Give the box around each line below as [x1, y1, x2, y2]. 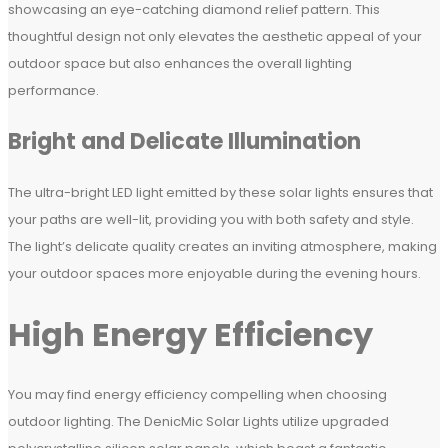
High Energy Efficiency [8, 311, 373, 357]
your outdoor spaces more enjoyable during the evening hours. [8, 264, 421, 284]
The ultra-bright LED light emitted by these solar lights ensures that [8, 183, 433, 203]
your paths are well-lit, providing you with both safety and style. [8, 210, 414, 230]
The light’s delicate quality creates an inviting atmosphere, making [8, 237, 437, 257]
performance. [8, 81, 99, 101]
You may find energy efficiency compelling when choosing [8, 385, 387, 405]
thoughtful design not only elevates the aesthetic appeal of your [8, 27, 422, 47]
